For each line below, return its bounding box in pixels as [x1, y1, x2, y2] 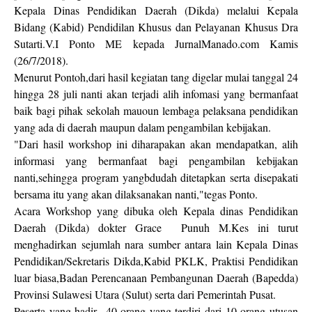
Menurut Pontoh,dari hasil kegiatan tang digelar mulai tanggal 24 [14, 70, 298, 84]
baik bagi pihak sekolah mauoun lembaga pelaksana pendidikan [14, 103, 298, 118]
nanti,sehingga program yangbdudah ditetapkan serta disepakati [14, 170, 298, 185]
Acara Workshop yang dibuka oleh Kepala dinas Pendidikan [14, 203, 298, 218]
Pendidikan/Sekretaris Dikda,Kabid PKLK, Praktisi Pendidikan [14, 253, 298, 268]
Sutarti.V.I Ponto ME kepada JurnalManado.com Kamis [14, 36, 298, 51]
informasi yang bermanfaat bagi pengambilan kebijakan [14, 153, 298, 168]
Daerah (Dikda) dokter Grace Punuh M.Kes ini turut [14, 220, 298, 235]
